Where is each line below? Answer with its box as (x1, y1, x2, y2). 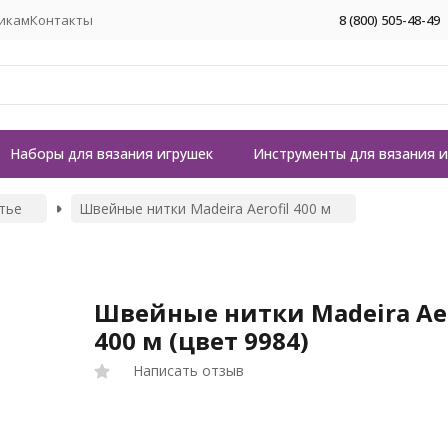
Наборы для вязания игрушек (10, 144, 213, 163)
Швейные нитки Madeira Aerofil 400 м (79, 199, 331, 218)
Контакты (30, 10, 93, 29)
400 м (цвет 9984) (94, 324, 310, 357)
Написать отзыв (133, 361, 245, 380)
